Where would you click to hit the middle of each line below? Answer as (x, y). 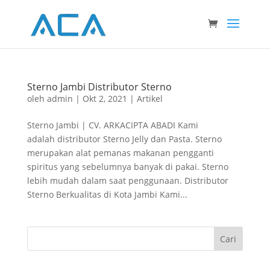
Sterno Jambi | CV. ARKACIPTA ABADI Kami (112, 125)
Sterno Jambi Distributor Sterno (99, 87)
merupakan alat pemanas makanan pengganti (120, 153)
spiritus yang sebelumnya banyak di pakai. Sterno (127, 167)
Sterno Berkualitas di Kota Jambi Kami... (107, 194)
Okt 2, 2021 (105, 99)
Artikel (149, 99)
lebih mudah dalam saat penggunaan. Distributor (127, 181)
